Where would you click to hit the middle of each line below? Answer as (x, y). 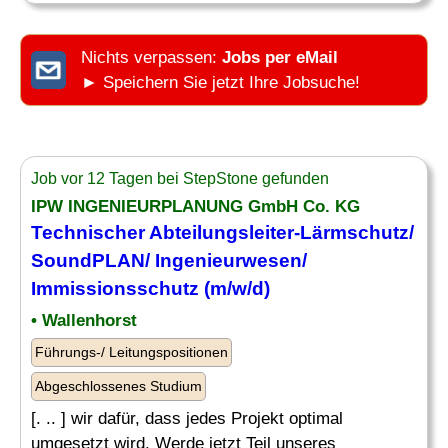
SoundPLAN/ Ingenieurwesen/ (169, 260)
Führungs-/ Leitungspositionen (131, 352)
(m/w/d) (234, 288)
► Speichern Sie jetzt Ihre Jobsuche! (220, 82)
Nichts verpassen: (151, 57)
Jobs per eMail (280, 57)
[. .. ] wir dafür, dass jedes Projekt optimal (187, 418)
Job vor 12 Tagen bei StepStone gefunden (180, 178)
